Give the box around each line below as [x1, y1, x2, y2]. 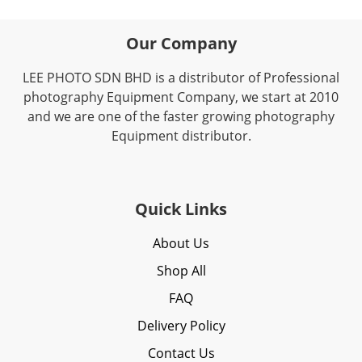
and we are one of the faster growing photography [27, 107, 335, 125]
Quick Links [135, 198, 227, 220]
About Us [153, 234, 209, 252]
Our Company [125, 32, 237, 54]
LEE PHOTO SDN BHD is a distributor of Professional [23, 69, 339, 86]
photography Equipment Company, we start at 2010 [23, 88, 339, 106]
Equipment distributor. [111, 127, 251, 145]
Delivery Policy [137, 317, 225, 335]
